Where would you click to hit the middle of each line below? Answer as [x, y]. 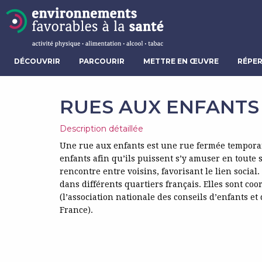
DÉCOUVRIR [37, 61]
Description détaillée [101, 129]
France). [76, 210]
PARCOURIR [102, 61]
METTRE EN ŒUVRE [181, 61]
